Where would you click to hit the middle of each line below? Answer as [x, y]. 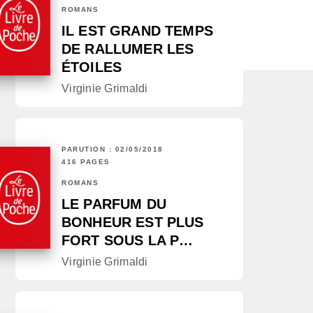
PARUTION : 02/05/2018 [112, 150]
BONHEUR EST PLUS [133, 223]
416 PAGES [86, 162]
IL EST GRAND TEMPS [137, 31]
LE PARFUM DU [114, 204]
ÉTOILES [92, 67]
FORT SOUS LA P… [128, 241]
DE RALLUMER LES [128, 49]
